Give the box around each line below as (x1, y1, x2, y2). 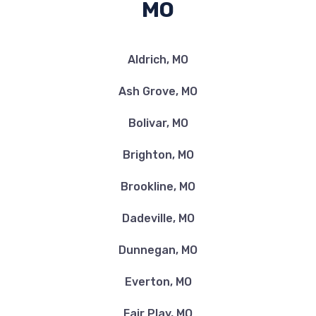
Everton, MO (124, 275, 192, 288)
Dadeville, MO (121, 212, 195, 225)
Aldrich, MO (128, 53, 188, 66)
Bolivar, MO (128, 116, 188, 130)
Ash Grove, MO (119, 85, 197, 98)
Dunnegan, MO (119, 243, 197, 257)
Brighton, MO (122, 148, 194, 162)
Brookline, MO (121, 180, 195, 193)
